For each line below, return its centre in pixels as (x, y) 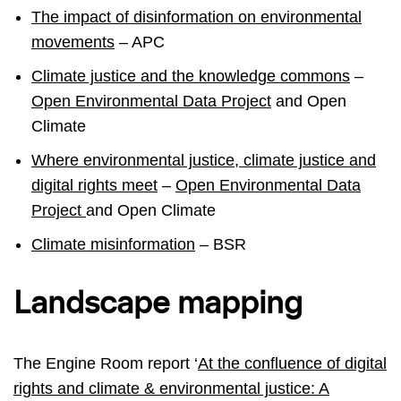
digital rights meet (94, 186)
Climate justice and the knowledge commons (191, 77)
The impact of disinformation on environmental (196, 17)
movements (73, 43)
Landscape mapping (158, 305)
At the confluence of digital (292, 364)
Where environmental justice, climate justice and (204, 161)
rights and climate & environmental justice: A (171, 389)
